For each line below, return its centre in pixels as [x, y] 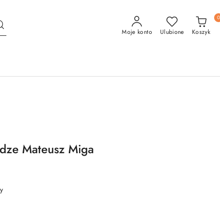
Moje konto [137, 32]
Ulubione [172, 32]
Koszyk [201, 32]
